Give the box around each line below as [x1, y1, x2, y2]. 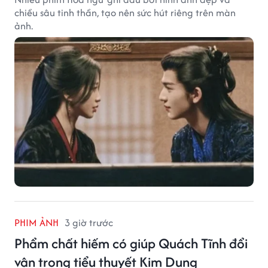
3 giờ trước [65, 215, 113, 230]
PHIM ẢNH [14, 215, 59, 230]
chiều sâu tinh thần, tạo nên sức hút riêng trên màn [14, 5, 236, 20]
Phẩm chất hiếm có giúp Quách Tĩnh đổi [14, 233, 248, 253]
